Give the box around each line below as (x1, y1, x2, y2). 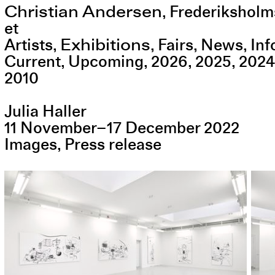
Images (4, 134, 57, 155)
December (125, 118, 200, 139)
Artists (4, 34, 53, 55)
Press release (64, 134, 161, 155)
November (20, 118, 96, 139)
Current (4, 51, 61, 72)
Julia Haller (4, 101, 87, 122)
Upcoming (68, 51, 144, 72)
